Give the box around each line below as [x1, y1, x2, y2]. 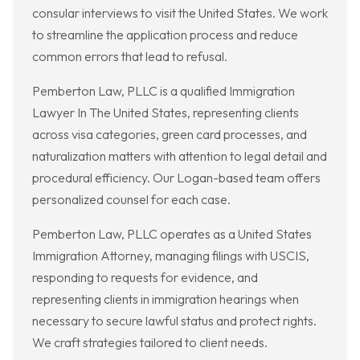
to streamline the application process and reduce [32, 27, 298, 43]
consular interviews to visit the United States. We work [32, 5, 328, 22]
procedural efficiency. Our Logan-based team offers [32, 170, 321, 186]
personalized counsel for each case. [32, 191, 231, 208]
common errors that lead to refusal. [32, 48, 227, 65]
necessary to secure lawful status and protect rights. [32, 313, 317, 329]
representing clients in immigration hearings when [32, 291, 299, 308]
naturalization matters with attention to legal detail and [32, 148, 327, 165]
